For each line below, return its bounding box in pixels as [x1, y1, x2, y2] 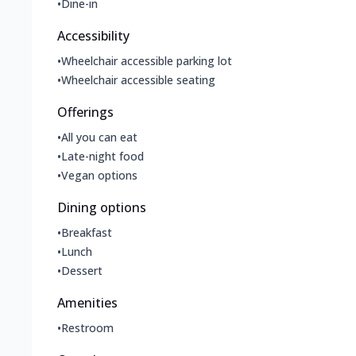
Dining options [57, 199, 146, 217]
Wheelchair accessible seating [61, 72, 215, 88]
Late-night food [61, 149, 144, 164]
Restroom [61, 320, 114, 336]
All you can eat [61, 130, 137, 145]
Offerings [57, 103, 114, 122]
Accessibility [57, 27, 130, 45]
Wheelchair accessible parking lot [61, 53, 232, 69]
